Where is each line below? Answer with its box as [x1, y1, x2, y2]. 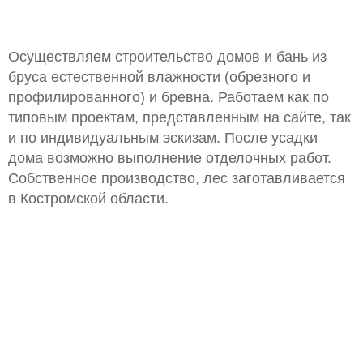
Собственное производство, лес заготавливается [8, 170, 345, 186]
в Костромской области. [8, 190, 169, 207]
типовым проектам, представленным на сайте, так [8, 109, 351, 126]
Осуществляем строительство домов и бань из [8, 49, 327, 65]
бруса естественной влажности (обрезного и [8, 69, 310, 85]
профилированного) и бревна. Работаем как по [8, 89, 329, 105]
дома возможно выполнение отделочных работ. [8, 150, 331, 166]
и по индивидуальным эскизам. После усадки [8, 130, 318, 146]
